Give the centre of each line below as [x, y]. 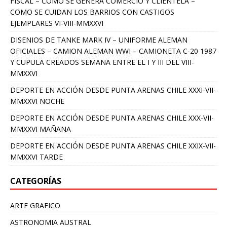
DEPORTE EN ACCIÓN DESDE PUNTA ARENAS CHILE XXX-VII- [112, 118]
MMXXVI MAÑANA [41, 129]
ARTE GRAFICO [35, 206]
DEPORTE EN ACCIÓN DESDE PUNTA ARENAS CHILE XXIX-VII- [113, 146]
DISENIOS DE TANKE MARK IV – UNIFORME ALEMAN [99, 40]
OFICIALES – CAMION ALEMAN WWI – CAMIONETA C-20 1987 [113, 51]
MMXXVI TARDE [36, 157]
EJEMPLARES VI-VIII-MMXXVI [57, 23]
